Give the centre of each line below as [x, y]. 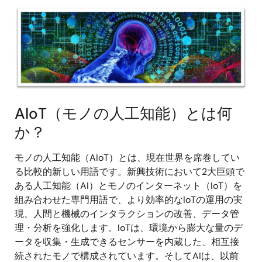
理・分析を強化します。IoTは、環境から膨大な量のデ [129, 227]
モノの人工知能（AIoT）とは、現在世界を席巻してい [127, 157]
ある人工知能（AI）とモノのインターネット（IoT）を [128, 185]
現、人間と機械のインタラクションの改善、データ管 [127, 213]
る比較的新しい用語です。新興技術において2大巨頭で [130, 171]
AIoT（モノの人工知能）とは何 [123, 113]
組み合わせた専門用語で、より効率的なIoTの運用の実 [129, 199]
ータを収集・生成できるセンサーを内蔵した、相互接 [127, 242]
